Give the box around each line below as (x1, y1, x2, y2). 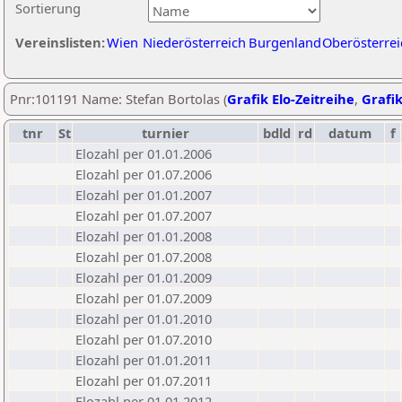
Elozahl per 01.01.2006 (75, 144, 212, 162)
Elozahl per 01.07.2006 (75, 165, 212, 183)
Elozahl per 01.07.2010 (75, 330, 212, 348)
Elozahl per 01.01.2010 (75, 310, 212, 328)
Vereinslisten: (15, 33, 105, 51)
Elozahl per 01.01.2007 (75, 186, 212, 204)
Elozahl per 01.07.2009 (75, 289, 212, 307)
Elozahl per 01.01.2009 (75, 268, 212, 286)
